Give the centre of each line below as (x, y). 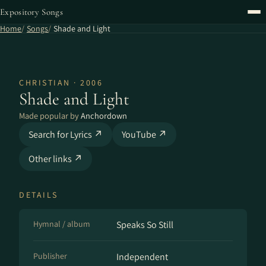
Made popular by (50, 115)
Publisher (50, 256)
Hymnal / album (62, 224)
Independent (142, 257)
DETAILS (39, 195)
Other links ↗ (56, 159)
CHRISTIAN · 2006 (61, 83)
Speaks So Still (145, 225)
